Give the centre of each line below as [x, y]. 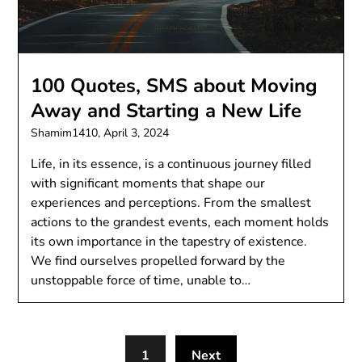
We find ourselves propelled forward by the [158, 261]
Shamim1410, [67, 133]
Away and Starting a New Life [166, 111]
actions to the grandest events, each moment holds [180, 223]
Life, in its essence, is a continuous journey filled [171, 164]
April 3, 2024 [137, 133]
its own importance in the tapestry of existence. [169, 242]
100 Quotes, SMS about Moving [175, 86]
